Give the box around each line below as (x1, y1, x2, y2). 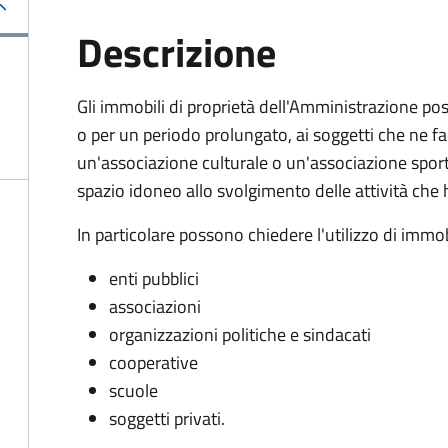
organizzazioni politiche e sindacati (109, 321, 371, 348)
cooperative (109, 349, 198, 376)
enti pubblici (109, 265, 199, 292)
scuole (109, 377, 158, 404)
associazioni (109, 293, 201, 320)
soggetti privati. (109, 405, 225, 432)
